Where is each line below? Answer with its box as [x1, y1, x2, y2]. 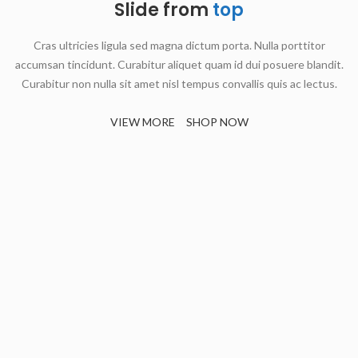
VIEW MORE [109, 114, 175, 129]
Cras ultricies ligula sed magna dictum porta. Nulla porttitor [33, 38, 325, 52]
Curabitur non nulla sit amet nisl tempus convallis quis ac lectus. [21, 76, 337, 90]
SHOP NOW [185, 114, 249, 129]
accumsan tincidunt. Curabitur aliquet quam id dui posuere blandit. [14, 57, 344, 71]
